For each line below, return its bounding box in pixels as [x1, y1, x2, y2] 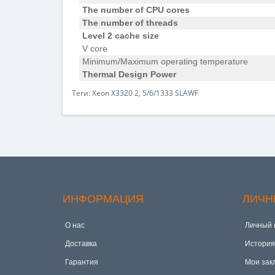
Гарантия [65, 258, 98, 266]
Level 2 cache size [82, 31, 159, 41]
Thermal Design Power [82, 69, 176, 79]
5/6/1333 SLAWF [142, 88, 198, 98]
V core [82, 44, 110, 53]
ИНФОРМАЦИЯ [63, 193, 144, 205]
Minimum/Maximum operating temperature [82, 56, 250, 66]
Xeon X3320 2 [92, 88, 139, 98]
